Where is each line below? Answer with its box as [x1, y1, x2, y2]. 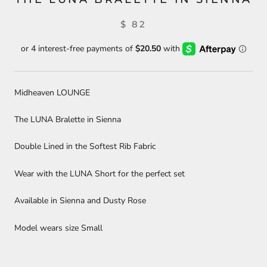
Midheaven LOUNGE [14, 86, 90, 98]
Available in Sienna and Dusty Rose [14, 195, 146, 207]
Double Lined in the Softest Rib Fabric [14, 141, 158, 153]
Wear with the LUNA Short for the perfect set [14, 167, 187, 179]
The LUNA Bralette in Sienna [14, 113, 121, 125]
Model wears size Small [14, 222, 103, 234]
